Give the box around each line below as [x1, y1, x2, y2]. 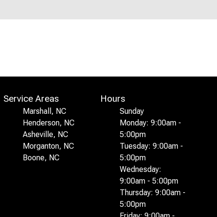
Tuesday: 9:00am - [120, 141, 184, 151]
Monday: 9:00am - [120, 118, 182, 127]
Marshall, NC [22, 107, 66, 116]
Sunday [120, 107, 144, 116]
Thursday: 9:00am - [120, 188, 186, 197]
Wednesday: [120, 165, 162, 174]
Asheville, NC [22, 130, 68, 139]
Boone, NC [22, 153, 60, 162]
